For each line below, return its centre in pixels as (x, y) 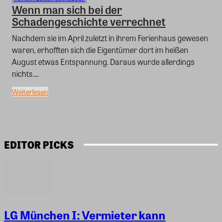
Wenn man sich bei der (67, 9)
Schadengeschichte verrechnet (89, 21)
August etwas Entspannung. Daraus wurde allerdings (103, 62)
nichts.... (25, 74)
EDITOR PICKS (39, 144)
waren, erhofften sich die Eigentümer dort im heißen (100, 50)
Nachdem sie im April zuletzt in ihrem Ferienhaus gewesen (110, 38)
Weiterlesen (30, 92)
